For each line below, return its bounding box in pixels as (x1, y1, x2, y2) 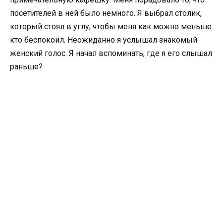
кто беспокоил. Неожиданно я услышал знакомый (10, 35, 197, 45)
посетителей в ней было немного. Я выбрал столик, (10, 8, 202, 18)
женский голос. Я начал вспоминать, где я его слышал (10, 48, 212, 58)
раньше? (10, 61, 43, 71)
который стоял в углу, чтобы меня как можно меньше (10, 21, 212, 31)
